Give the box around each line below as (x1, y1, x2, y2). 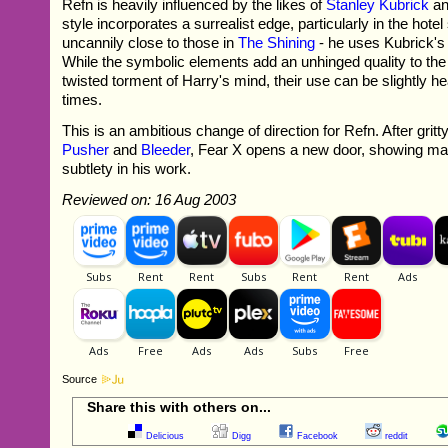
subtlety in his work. (62, 159, 192, 177)
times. (62, 90, 103, 108)
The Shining (238, 33, 316, 51)
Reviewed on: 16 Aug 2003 (62, 190, 237, 208)
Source (62, 372, 98, 385)
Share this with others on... (87, 398, 272, 415)
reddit (385, 430, 409, 441)
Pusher (62, 140, 110, 158)
